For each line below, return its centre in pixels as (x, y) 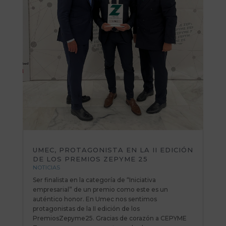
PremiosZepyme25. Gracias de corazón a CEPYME (109, 218)
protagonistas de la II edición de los (86, 208)
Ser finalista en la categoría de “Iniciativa (94, 180)
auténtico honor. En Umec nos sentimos (95, 199)
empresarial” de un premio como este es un (100, 189)
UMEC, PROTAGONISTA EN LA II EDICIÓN (113, 150)
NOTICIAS (46, 167)
